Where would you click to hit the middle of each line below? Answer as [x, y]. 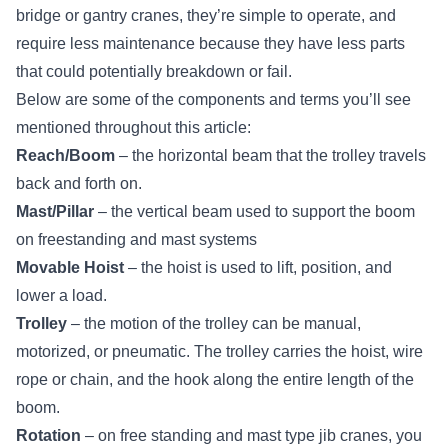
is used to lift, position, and [296, 267]
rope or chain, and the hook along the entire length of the [215, 379]
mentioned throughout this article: [133, 127]
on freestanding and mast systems [136, 239]
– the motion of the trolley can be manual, [214, 323]
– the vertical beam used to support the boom [254, 211]
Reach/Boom [65, 155]
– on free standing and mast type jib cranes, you [251, 435]
